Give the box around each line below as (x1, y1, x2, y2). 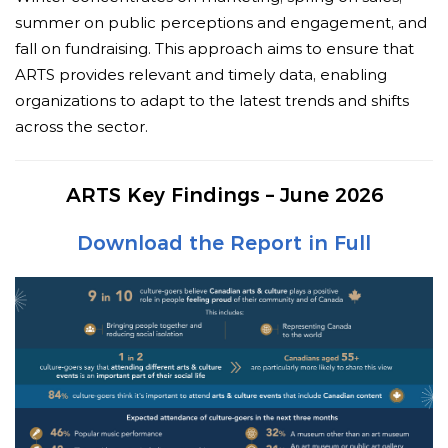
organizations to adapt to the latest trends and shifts (15, 91, 409, 111)
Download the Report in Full (77, 231, 371, 256)
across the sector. (15, 117, 148, 137)
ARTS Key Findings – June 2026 (65, 183, 383, 208)
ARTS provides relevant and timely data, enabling (15, 65, 387, 85)
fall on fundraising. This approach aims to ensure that (15, 39, 414, 59)
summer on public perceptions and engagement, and (15, 13, 427, 33)
